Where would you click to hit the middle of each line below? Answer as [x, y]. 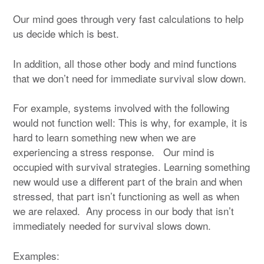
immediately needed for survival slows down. [115, 226]
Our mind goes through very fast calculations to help [128, 19]
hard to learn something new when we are [104, 137]
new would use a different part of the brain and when [128, 181]
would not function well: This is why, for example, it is [130, 123]
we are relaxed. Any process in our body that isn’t [123, 211]
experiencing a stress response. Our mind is [114, 152]
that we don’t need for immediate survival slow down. [130, 78]
